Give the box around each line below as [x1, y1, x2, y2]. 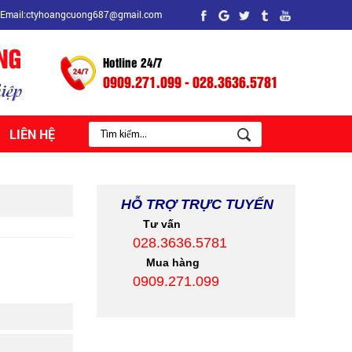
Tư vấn [143, 218, 181, 230]
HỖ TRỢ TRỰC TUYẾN [105, 196, 274, 212]
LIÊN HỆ [9, 125, 55, 142]
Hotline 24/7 [103, 53, 163, 71]
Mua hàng [140, 256, 200, 269]
